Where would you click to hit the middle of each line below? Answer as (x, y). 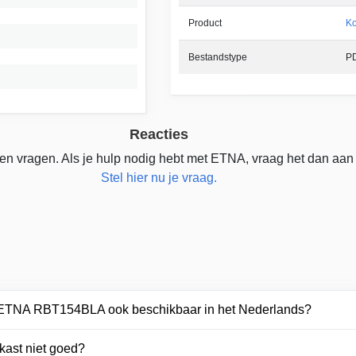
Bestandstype (217, 57)
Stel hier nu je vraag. (159, 177)
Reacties (159, 134)
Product (205, 23)
